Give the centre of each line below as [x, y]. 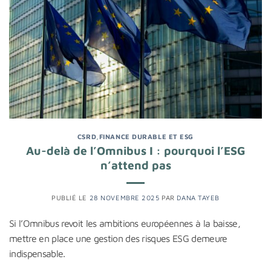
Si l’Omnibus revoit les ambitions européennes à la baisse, [125, 223]
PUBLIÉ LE [70, 197]
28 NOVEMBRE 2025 [124, 197]
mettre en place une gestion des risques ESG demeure [118, 238]
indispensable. [37, 253]
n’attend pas [135, 165]
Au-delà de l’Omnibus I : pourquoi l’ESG [135, 150]
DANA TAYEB [198, 197]
